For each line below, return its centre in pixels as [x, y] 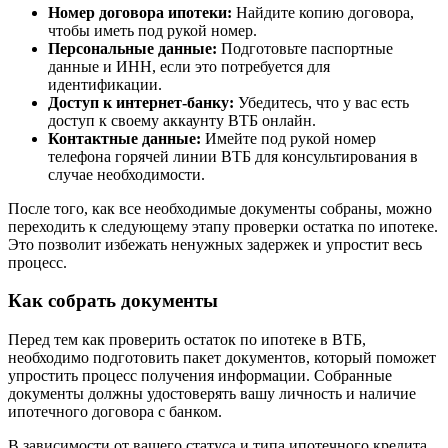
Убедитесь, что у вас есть [321, 102]
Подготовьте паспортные [305, 48]
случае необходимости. [126, 174]
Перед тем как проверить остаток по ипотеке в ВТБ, [187, 339]
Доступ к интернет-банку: [141, 102]
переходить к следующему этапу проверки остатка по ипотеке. [223, 226]
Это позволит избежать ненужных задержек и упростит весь [215, 244]
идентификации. [105, 84]
